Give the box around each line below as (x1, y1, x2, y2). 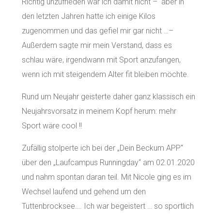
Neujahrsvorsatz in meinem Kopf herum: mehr (21, 107, 176, 116)
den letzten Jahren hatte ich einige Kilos (21, 12, 155, 21)
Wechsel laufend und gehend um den (21, 187, 146, 196)
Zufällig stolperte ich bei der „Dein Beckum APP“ (21, 143, 183, 153)
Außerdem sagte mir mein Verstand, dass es (21, 41, 172, 50)
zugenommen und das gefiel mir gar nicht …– (21, 26, 173, 35)
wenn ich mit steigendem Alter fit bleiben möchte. (21, 70, 189, 79)
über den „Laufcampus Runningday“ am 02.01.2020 (21, 158, 195, 167)
